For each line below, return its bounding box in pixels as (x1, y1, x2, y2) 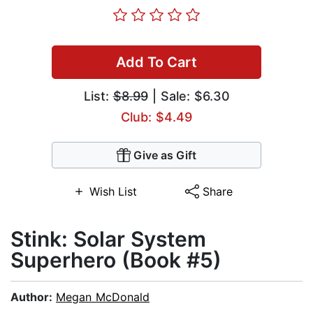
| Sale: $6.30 (147, 89, 230, 104)
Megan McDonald (56, 290, 150, 305)
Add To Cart (116, 54, 197, 71)
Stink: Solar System (10, 226, 206, 252)
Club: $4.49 (121, 110, 192, 125)
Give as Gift (133, 148, 196, 163)
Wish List (89, 184, 137, 199)
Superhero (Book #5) (10, 247, 221, 273)
